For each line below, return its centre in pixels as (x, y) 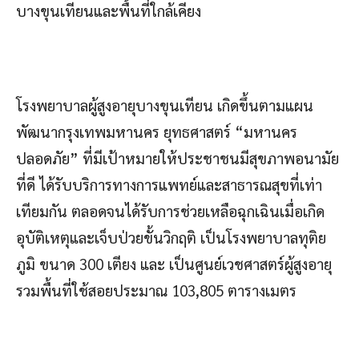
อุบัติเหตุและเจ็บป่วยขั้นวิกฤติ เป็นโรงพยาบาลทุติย (171, 238)
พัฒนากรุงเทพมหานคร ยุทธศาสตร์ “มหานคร (157, 132)
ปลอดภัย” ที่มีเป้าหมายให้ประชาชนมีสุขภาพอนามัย (177, 158)
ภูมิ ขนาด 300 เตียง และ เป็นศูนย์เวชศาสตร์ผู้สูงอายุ (174, 264)
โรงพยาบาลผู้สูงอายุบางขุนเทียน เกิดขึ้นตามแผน (165, 105)
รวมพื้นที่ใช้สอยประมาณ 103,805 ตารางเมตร (156, 290)
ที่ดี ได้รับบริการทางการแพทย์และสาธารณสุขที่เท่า (169, 185)
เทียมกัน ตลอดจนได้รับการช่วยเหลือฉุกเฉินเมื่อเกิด (170, 211)
